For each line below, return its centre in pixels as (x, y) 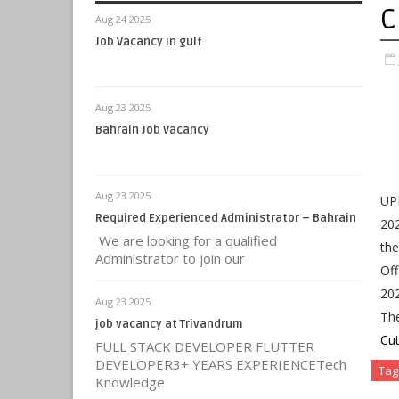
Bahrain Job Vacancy (152, 130)
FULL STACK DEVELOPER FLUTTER (205, 346)
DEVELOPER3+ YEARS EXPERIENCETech (221, 364)
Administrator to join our (170, 258)
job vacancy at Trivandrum (169, 324)
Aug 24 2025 (123, 19)
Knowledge (130, 382)
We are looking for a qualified (186, 240)
